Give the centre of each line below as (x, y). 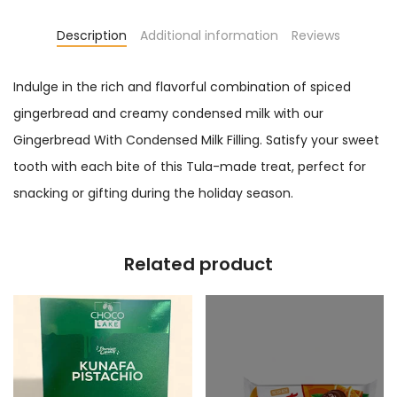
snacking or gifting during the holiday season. (153, 193)
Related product (198, 264)
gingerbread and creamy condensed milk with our (168, 113)
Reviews (316, 35)
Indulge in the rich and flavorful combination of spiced (182, 86)
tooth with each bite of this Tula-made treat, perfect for (190, 166)
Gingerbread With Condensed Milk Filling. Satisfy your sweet (196, 140)
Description (92, 35)
